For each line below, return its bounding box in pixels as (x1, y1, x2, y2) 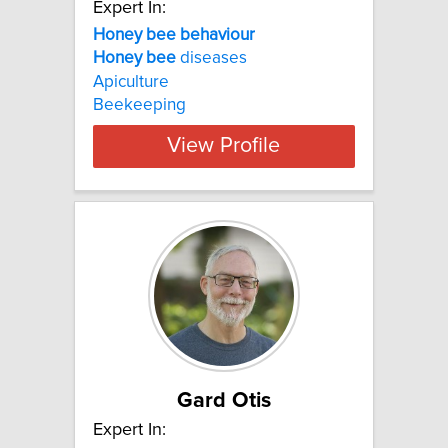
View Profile (167, 135, 281, 158)
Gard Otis (177, 389, 271, 412)
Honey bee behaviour (93, 25, 255, 44)
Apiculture (93, 72, 169, 91)
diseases (176, 49, 247, 68)
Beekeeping (93, 95, 186, 114)
